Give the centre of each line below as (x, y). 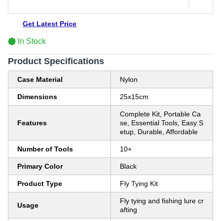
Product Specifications (56, 61)
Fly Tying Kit (139, 184)
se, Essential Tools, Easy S (162, 123)
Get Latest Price (50, 24)
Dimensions (37, 97)
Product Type (40, 184)
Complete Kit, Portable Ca (160, 114)
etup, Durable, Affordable (159, 132)
